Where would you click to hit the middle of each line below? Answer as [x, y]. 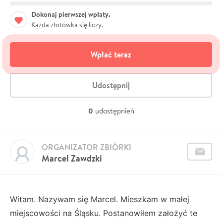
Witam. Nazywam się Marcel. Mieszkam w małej [100, 199]
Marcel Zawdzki [72, 158]
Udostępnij [111, 85]
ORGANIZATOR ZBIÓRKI [86, 147]
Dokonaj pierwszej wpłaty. [71, 14]
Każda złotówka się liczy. [67, 25]
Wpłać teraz [111, 54]
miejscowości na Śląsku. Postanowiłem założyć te [104, 213]
